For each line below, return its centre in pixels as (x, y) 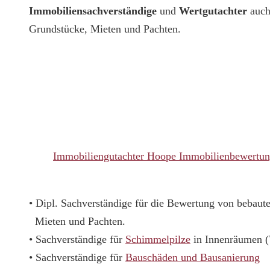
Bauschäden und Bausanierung (193, 258)
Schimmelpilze (158, 240)
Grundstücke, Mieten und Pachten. (105, 29)
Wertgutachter (213, 11)
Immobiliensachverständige (93, 11)
